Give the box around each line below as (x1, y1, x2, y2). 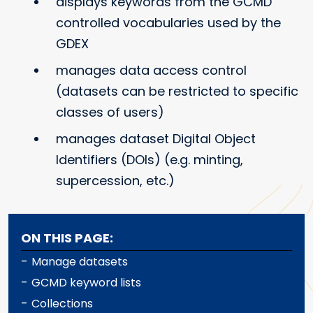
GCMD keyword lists (31, 275, 141, 291)
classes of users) (56, 103, 164, 122)
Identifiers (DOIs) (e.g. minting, (56, 151, 243, 169)
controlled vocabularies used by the (56, 14, 281, 32)
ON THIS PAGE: (21, 229, 113, 247)
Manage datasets (31, 254, 128, 270)
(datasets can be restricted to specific (56, 82, 298, 101)
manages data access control (56, 61, 247, 80)
